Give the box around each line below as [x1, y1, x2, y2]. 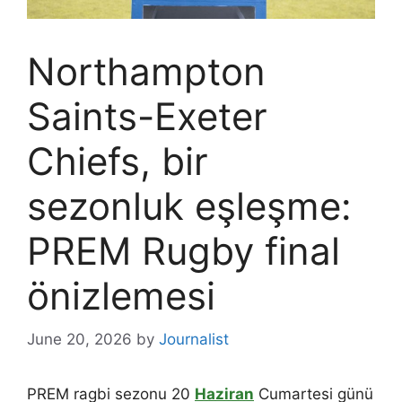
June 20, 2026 [27, 330, 132, 349]
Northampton [27, 48, 266, 94]
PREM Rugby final [27, 227, 340, 274]
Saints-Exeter [27, 92, 267, 139]
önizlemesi [27, 272, 215, 319]
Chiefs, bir [27, 137, 208, 184]
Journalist [159, 330, 229, 349]
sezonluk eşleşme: [27, 182, 352, 229]
